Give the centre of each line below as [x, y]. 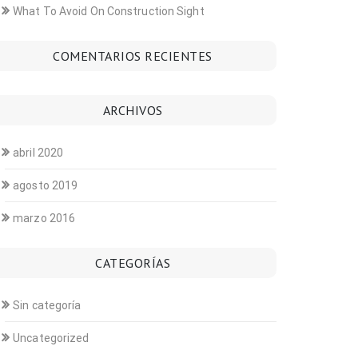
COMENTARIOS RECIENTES [133, 56]
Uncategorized [51, 338]
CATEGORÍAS [133, 263]
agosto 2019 [46, 185]
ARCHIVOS [133, 110]
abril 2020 [38, 153]
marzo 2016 [44, 218]
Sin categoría [47, 305]
